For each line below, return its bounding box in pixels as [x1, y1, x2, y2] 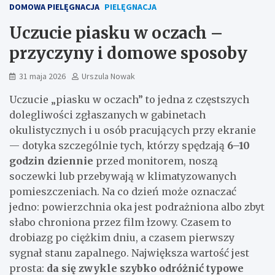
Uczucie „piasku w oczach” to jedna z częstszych [9, 93, 249, 106]
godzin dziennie [9, 155, 93, 168]
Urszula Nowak [82, 71, 135, 82]
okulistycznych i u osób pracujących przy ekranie [9, 124, 256, 137]
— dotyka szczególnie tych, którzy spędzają [9, 139, 227, 152]
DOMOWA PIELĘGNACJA [9, 1, 99, 13]
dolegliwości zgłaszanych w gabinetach [9, 109, 206, 122]
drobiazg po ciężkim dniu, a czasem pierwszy [9, 231, 234, 244]
